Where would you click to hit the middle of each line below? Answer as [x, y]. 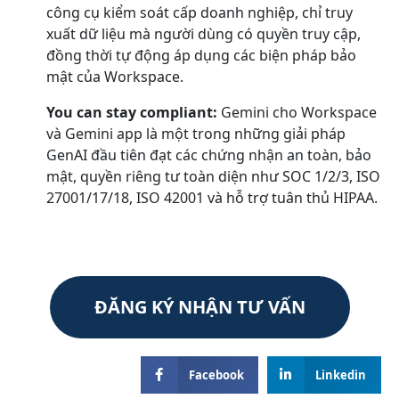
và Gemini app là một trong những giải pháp [196, 134]
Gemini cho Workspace [299, 113]
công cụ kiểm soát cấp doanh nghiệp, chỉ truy [199, 13]
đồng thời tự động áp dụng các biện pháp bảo [201, 56]
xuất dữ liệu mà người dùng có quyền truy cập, [204, 34]
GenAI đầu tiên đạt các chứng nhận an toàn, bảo [209, 155]
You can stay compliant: [134, 113]
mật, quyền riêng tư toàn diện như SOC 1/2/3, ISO [213, 177]
